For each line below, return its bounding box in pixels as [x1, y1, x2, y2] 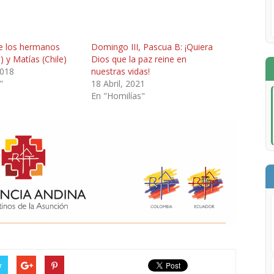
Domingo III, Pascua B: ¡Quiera [91, 41, 213, 53]
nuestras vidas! [91, 65, 150, 77]
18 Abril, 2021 [91, 78, 146, 89]
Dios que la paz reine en [91, 53, 187, 65]
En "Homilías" [91, 90, 146, 102]
